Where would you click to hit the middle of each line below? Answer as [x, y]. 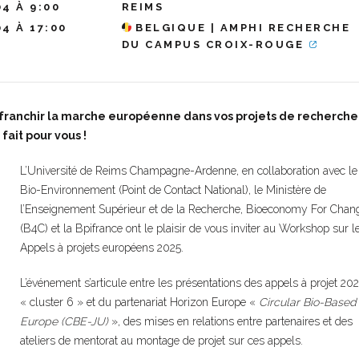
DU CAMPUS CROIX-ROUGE [213, 45]
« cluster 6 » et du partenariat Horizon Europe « [139, 303]
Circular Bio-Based [307, 303]
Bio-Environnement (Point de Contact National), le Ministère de [173, 190]
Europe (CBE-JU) [64, 322]
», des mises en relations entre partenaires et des [230, 322]
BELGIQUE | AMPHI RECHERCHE [241, 28]
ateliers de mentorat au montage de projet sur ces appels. [161, 341]
